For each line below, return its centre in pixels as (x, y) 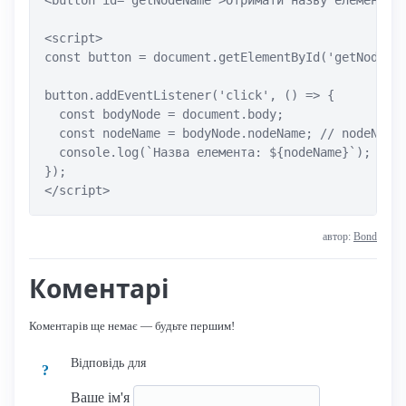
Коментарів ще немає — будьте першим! (132, 325)
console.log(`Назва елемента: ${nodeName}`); (208, 152)
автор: (338, 236)
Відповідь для (109, 362)
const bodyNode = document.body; (164, 114)
